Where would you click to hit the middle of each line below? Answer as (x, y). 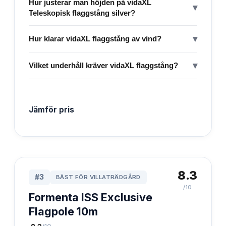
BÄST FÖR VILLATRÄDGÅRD (98, 177)
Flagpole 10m (63, 211)
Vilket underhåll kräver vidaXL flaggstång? (103, 66)
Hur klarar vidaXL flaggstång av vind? (95, 39)
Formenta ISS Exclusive (91, 197)
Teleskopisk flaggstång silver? (82, 13)
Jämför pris (51, 109)
